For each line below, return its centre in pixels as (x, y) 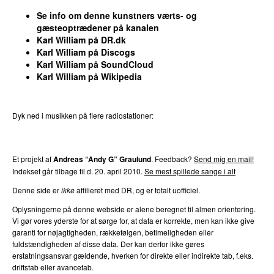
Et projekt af (33, 158)
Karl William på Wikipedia (89, 76)
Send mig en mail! (224, 158)
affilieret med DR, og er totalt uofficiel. (137, 190)
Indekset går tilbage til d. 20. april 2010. (78, 171)
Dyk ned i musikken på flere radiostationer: (83, 115)
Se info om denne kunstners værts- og (117, 15)
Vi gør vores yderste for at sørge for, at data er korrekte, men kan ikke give (133, 220)
